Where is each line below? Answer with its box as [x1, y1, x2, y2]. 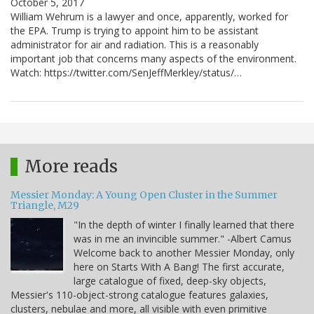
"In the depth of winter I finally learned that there [74, 218, 294, 232]
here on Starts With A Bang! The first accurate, [74, 260, 285, 274]
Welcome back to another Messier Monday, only [74, 246, 294, 260]
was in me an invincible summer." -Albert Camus [74, 232, 292, 246]
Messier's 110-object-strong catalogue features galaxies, [11, 288, 268, 302]
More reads [25, 156, 118, 178]
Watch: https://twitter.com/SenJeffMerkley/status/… [11, 66, 242, 80]
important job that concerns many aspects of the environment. [11, 52, 296, 66]
